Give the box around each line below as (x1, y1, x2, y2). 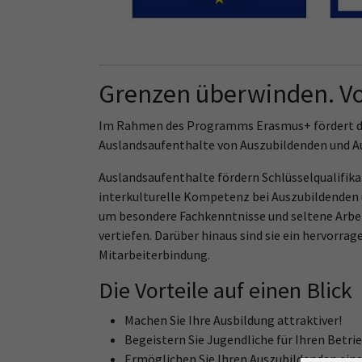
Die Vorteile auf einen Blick (99, 276, 352, 305)
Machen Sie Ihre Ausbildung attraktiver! (124, 312, 342, 328)
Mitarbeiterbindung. (99, 246, 210, 263)
